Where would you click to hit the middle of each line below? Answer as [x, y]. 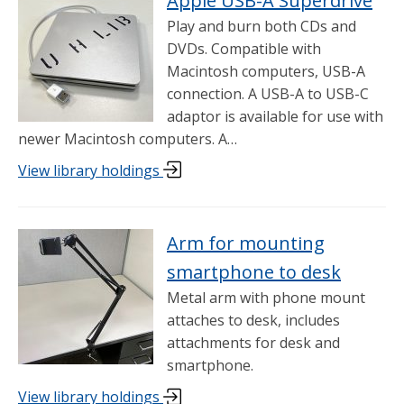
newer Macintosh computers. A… [128, 139]
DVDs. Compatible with [244, 49]
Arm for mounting [246, 243]
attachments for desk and [253, 343]
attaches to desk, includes [253, 321]
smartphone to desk [254, 272]
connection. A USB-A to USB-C [268, 94]
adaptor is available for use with [275, 117]
